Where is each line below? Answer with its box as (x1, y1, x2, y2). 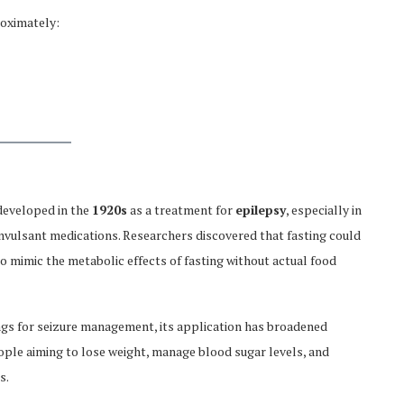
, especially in (286, 201, 362, 218)
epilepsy (235, 201, 286, 218)
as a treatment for (127, 201, 235, 218)
